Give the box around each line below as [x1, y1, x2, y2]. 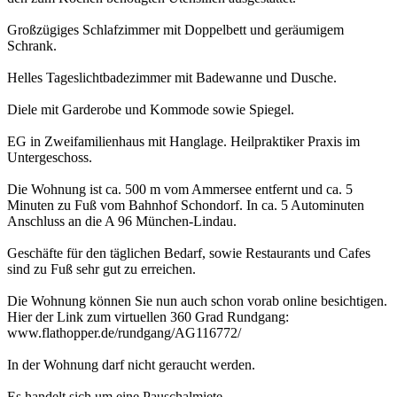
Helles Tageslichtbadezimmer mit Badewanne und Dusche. [7, 70, 337, 86]
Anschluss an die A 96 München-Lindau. [7, 214, 237, 230]
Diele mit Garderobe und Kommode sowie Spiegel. [7, 102, 294, 118]
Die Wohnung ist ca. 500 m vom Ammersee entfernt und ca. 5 [7, 182, 353, 198]
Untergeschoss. [7, 150, 92, 166]
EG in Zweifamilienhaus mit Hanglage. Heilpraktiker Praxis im [7, 134, 360, 150]
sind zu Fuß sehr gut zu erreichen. [7, 261, 196, 277]
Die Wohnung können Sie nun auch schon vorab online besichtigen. [7, 293, 387, 309]
